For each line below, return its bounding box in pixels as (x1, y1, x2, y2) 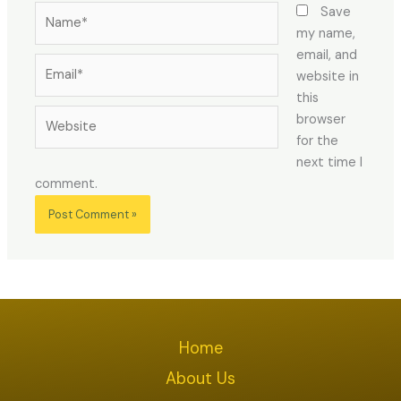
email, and (295, 47, 357, 64)
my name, (295, 25, 355, 43)
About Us (166, 368, 235, 390)
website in (295, 68, 359, 86)
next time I (295, 154, 363, 172)
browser (295, 111, 346, 129)
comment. (35, 175, 98, 193)
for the (295, 132, 338, 150)
